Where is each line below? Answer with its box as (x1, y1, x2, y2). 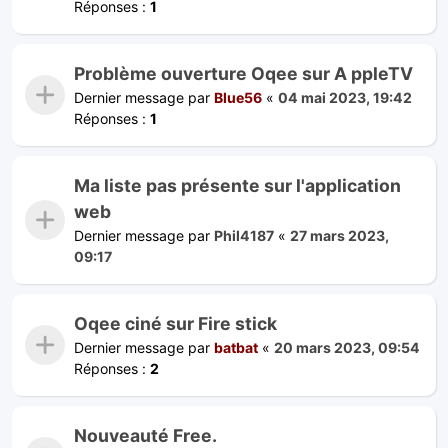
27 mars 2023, (290, 226, 389, 244)
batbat (214, 338, 258, 356)
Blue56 (214, 88, 262, 106)
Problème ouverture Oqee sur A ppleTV (74, 62, 413, 84)
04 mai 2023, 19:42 (278, 88, 412, 106)
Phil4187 (214, 226, 274, 244)
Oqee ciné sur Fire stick (74, 312, 277, 334)
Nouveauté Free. (74, 424, 217, 446)
